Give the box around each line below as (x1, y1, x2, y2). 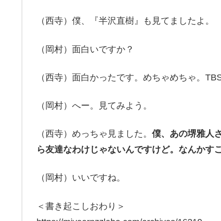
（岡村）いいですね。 (37, 173, 125, 183)
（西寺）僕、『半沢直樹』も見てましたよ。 (37, 16, 214, 26)
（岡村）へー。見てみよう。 (37, 101, 152, 111)
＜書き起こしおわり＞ (37, 201, 125, 211)
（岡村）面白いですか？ (37, 44, 134, 54)
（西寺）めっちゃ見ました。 (37, 129, 152, 139)
